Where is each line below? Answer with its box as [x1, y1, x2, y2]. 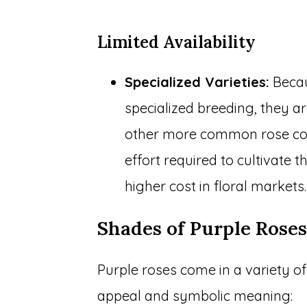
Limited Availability [97, 32, 256, 53]
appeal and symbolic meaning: [97, 287, 293, 305]
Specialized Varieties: [125, 73, 270, 91]
